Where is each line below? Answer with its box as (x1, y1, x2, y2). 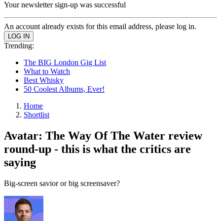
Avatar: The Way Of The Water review (4, 129, 202, 142)
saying (4, 155, 36, 169)
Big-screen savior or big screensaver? (4, 179, 120, 187)
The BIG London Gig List (24, 58, 106, 67)
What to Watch (24, 67, 70, 75)
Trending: (4, 41, 34, 50)
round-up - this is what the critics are (4, 142, 191, 155)
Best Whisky (24, 76, 64, 84)
